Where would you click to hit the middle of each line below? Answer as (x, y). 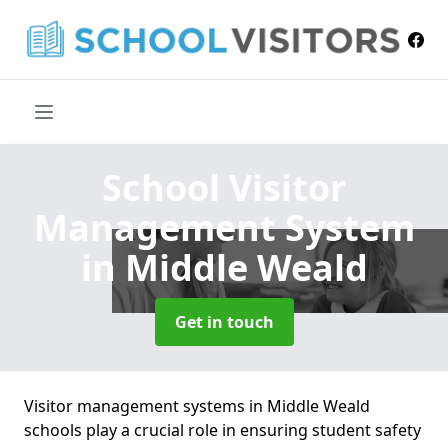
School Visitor (224, 188)
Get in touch (224, 322)
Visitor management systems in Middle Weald (197, 406)
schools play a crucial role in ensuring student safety (222, 430)
